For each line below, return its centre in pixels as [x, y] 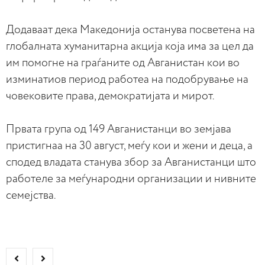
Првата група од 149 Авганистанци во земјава [119, 129]
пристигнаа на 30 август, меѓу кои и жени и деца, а [129, 146]
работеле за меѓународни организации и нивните [131, 179]
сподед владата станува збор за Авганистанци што [131, 162]
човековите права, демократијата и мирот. [110, 96]
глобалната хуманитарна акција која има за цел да [130, 46]
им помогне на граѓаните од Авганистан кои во [123, 63]
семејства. [31, 195]
